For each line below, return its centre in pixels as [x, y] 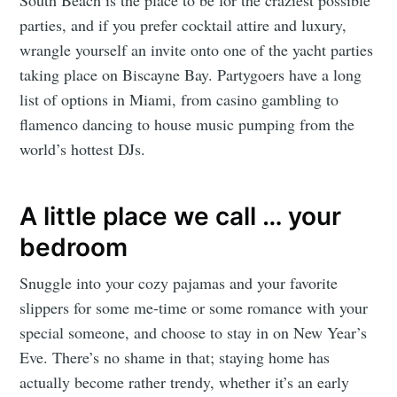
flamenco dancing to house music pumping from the [187, 124]
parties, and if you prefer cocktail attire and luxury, [183, 24]
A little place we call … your [181, 216]
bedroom [74, 247]
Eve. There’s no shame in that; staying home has [175, 358]
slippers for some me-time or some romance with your [194, 308]
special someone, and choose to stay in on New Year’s [194, 333]
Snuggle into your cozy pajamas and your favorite [179, 283]
